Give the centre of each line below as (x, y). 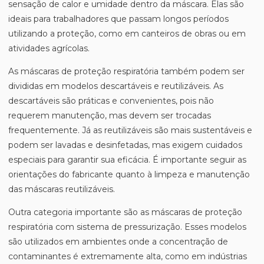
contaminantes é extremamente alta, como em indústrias (128, 256)
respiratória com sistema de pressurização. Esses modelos (127, 227)
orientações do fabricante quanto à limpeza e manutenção (129, 174)
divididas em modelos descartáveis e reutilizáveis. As (116, 86)
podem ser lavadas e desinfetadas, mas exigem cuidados (125, 145)
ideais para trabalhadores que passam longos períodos (118, 19)
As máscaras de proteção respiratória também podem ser (126, 71)
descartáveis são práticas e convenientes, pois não (111, 101)
